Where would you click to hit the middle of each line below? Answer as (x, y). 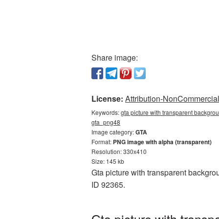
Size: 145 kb (108, 161)
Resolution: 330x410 (119, 151)
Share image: (115, 57)
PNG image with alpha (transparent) (162, 142)
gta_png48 (106, 122)
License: (107, 99)
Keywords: (106, 112)
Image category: (113, 132)
